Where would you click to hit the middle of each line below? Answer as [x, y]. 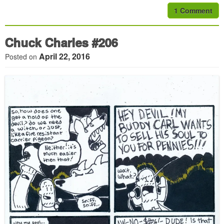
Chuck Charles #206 [61, 42]
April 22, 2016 [64, 56]
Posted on [22, 57]
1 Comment [193, 11]
